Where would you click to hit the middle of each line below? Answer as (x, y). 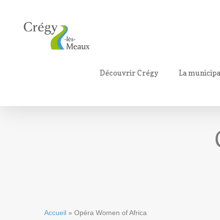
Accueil (55, 212)
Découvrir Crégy (129, 73)
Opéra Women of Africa (110, 212)
